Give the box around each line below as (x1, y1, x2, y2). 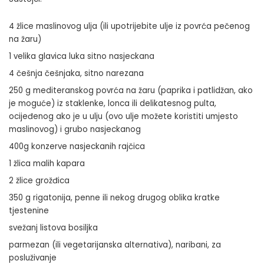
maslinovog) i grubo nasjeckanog (9, 124, 141, 136)
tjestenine (9, 205, 49, 217)
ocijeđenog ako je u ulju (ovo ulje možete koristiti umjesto (9, 111, 238, 123)
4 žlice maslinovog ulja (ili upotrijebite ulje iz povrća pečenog (9, 21, 250, 32)
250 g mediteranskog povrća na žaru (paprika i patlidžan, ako (9, 85, 253, 97)
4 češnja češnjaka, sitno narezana (9, 68, 144, 80)
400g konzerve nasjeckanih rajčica (9, 141, 145, 153)
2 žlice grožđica (9, 175, 70, 187)
